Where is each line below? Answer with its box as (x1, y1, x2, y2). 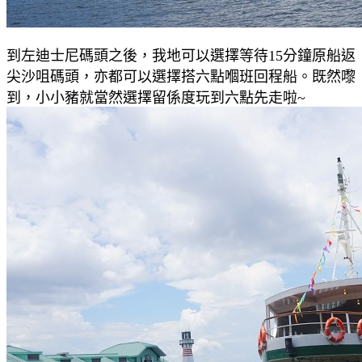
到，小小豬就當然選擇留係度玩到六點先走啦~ (6, 89, 305, 106)
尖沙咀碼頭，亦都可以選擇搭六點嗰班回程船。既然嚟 (6, 68, 356, 85)
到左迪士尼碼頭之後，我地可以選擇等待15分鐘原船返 (6, 47, 356, 64)
